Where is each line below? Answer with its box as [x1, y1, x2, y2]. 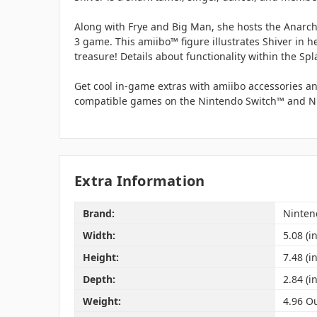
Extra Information [74, 171, 205, 191]
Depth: [82, 272, 115, 286]
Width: [82, 228, 115, 242]
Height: [82, 250, 119, 264]
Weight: [82, 294, 121, 308]
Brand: [82, 206, 115, 220]
